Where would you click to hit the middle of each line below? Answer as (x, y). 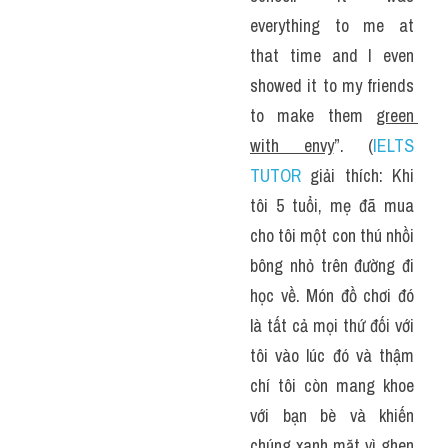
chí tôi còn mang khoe (332, 385)
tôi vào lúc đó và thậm (332, 355)
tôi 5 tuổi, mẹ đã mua (332, 205)
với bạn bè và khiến (332, 415)
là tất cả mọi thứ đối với (332, 325)
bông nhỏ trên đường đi (332, 265)
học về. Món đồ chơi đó (332, 295)
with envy (292, 145)
